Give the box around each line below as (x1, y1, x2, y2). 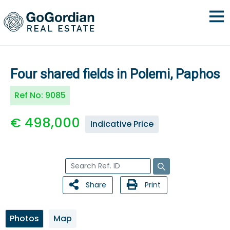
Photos (10, 213, 39, 224)
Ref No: (14, 89, 45, 101)
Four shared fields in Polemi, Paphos (10, 66, 220, 82)
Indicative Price (90, 118, 154, 130)
